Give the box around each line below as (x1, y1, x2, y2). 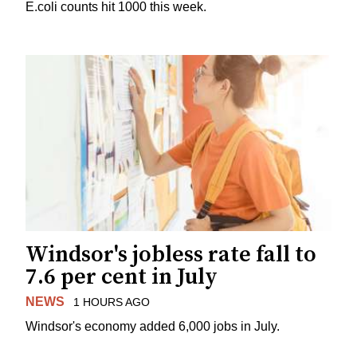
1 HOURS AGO (73, 296, 150, 309)
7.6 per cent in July (25, 263, 218, 292)
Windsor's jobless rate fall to (25, 241, 316, 269)
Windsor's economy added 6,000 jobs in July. (25, 320, 280, 334)
